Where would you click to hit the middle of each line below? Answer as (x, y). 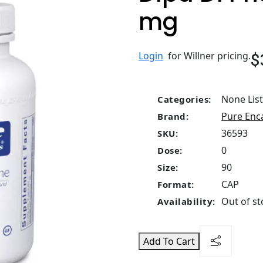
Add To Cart (169, 241)
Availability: (186, 201)
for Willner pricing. (207, 56)
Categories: (184, 99)
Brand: (173, 116)
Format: (176, 184)
